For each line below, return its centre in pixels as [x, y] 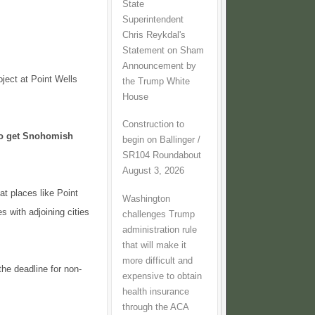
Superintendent [153, 19]
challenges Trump [159, 214]
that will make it [154, 245]
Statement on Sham [163, 50]
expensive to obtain [162, 276]
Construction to [153, 125]
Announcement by [159, 66]
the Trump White [156, 81]
